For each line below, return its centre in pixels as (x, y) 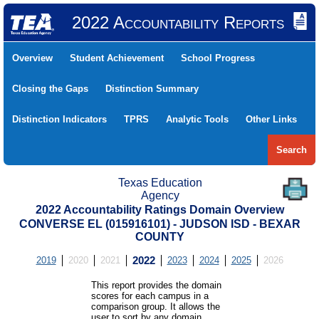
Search (292, 150)
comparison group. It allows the (156, 307)
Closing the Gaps (50, 89)
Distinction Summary (152, 89)
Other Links (271, 119)
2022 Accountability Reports (178, 22)
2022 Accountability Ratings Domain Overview (159, 210)
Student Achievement (117, 58)
